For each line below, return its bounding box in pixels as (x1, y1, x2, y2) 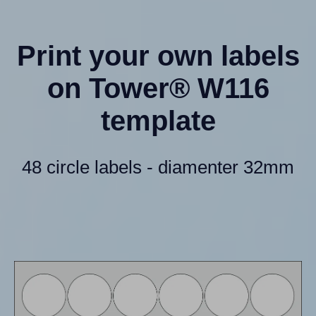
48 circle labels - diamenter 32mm (22, 156, 294, 178)
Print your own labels (16, 39, 300, 71)
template (100, 104, 216, 136)
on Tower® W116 (47, 72, 269, 104)
